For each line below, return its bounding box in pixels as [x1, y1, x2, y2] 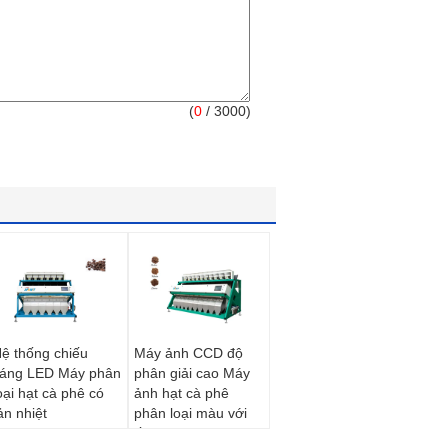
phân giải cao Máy [134, 365, 250, 381]
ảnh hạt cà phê [134, 385, 229, 401]
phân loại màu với [134, 405, 247, 421]
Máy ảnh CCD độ [134, 345, 243, 361]
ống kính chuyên [134, 425, 239, 441]
